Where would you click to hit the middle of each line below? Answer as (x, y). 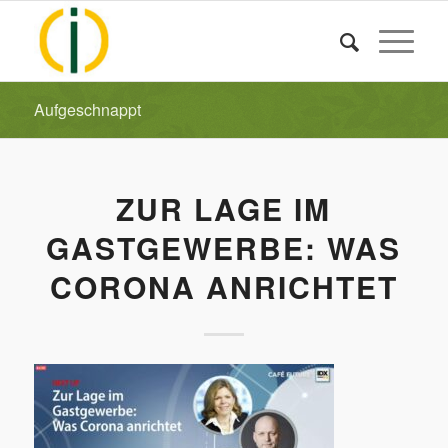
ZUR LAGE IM (224, 208)
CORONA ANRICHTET (223, 286)
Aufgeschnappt (87, 109)
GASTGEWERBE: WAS (224, 247)
